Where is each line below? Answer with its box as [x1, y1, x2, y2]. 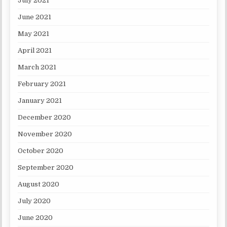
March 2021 [18, 63, 57, 71]
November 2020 [18, 130, 72, 138]
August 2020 [18, 180, 60, 188]
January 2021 [18, 97, 62, 105]
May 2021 [18, 30, 50, 38]
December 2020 [18, 113, 71, 122]
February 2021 [18, 80, 66, 88]
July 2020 [18, 197, 51, 205]
